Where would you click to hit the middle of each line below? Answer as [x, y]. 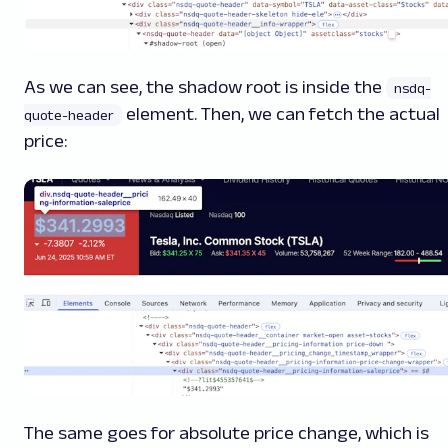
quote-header [69, 115]
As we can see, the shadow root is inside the [205, 87]
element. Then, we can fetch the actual [283, 114]
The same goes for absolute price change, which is [226, 432]
